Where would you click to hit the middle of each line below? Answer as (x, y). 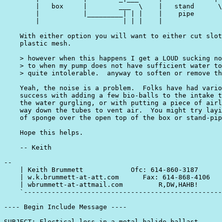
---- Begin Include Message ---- (65, 207)
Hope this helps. (44, 133)
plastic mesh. (38, 44)
